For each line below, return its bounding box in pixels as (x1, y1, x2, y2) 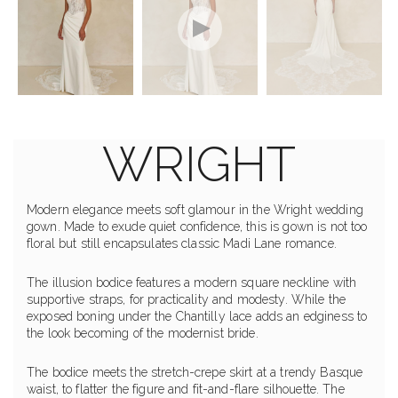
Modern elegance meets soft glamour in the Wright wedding (27, 203, 363, 218)
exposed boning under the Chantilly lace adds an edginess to (27, 309, 368, 324)
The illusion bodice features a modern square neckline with (27, 275, 357, 291)
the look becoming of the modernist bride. (27, 326, 259, 341)
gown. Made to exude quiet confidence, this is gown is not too (27, 219, 368, 235)
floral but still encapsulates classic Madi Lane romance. (27, 236, 337, 251)
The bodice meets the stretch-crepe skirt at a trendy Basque (27, 365, 363, 380)
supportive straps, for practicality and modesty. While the (27, 292, 346, 307)
